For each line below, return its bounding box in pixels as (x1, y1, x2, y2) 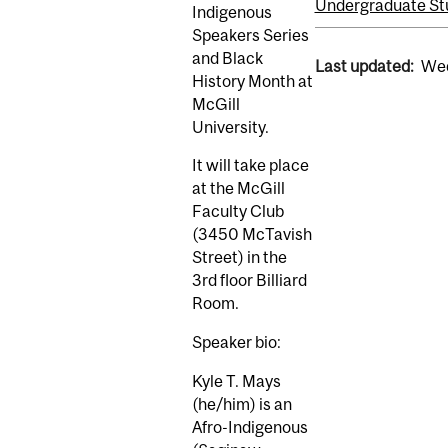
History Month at (192, 71, 313, 90)
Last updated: (314, 57, 414, 76)
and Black (192, 48, 263, 67)
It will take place (192, 156, 309, 175)
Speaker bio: (192, 333, 284, 352)
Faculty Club (192, 202, 284, 221)
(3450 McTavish (192, 225, 312, 244)
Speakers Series (192, 25, 309, 44)
